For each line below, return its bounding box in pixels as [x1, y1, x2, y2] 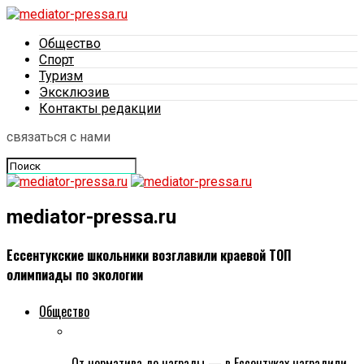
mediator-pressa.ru [6, 205, 176, 228]
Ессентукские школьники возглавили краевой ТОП [6, 245, 292, 266]
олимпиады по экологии [6, 265, 143, 285]
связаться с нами [6, 129, 110, 145]
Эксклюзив [39, 84, 110, 100]
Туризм [39, 68, 83, 84]
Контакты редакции [39, 101, 161, 116]
